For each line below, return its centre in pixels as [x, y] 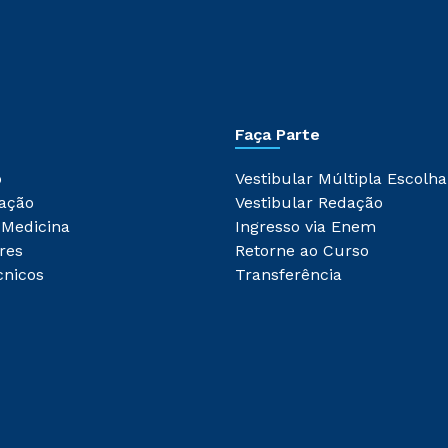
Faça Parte [277, 134]
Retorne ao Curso [302, 250]
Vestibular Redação [309, 202]
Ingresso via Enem [305, 226]
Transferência [288, 274]
